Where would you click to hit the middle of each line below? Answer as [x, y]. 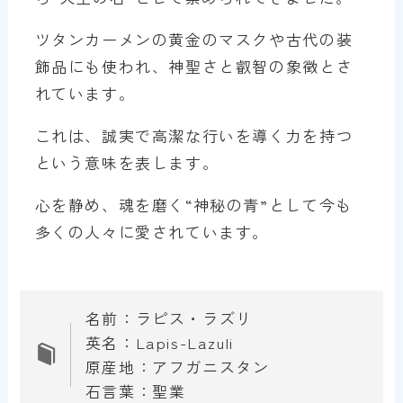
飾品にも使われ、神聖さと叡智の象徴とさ [194, 67]
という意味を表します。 [127, 163]
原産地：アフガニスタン [177, 367]
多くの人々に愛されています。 [152, 232]
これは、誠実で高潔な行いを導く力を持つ [194, 136]
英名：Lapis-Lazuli [159, 343]
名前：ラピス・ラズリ [169, 318]
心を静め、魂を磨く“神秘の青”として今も [193, 205]
